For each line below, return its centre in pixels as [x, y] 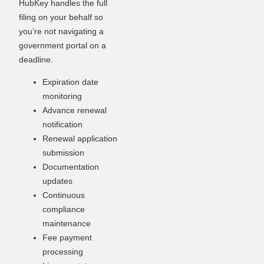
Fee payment [67, 237]
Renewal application [80, 138]
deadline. [36, 59]
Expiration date [70, 82]
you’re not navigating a [61, 31]
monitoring [62, 96]
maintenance [67, 223]
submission [63, 152]
